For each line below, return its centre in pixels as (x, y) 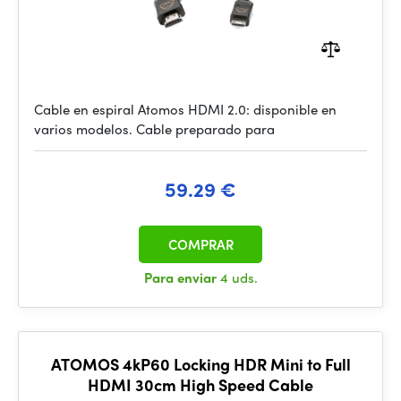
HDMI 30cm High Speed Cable (200, 384)
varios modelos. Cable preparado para (154, 129)
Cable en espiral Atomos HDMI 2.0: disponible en (185, 109)
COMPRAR (200, 244)
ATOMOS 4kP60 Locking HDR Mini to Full (200, 364)
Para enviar (182, 277)
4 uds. (239, 277)
